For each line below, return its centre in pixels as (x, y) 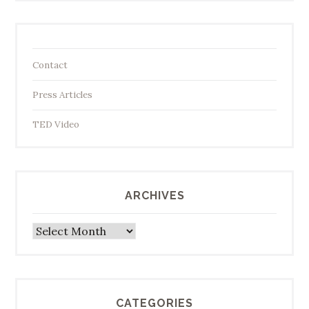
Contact (50, 66)
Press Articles (62, 95)
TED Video (56, 125)
